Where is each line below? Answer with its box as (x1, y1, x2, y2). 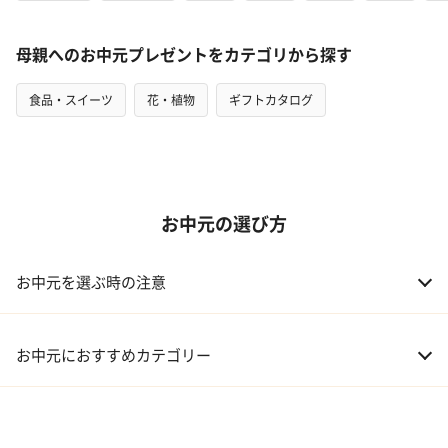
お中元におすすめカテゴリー (16, 343, 211, 365)
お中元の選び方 (161, 209, 287, 236)
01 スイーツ (16, 402, 91, 423)
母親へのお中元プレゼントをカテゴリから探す (16, 41, 352, 66)
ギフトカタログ (229, 90, 313, 108)
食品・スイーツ (29, 90, 113, 108)
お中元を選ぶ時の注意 (16, 270, 166, 292)
